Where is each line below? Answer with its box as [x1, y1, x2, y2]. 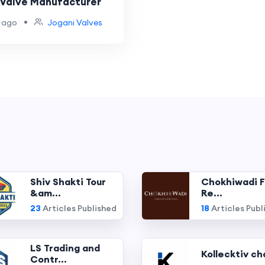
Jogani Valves [47, 17, 102, 28]
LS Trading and [30, 242, 101, 254]
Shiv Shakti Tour [30, 176, 106, 188]
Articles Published [41, 203, 117, 214]
